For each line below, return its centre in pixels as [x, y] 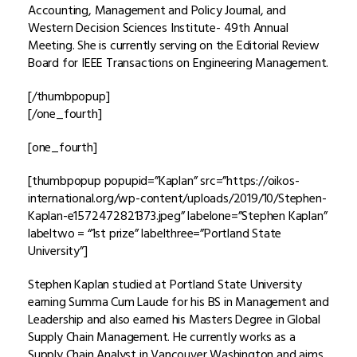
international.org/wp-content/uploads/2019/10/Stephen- [177, 198]
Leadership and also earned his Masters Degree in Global [174, 319]
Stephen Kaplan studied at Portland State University [165, 284]
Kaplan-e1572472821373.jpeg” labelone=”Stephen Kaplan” [178, 216]
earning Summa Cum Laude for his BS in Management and [178, 302]
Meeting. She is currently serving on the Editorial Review [174, 45]
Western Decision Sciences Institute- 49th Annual [158, 27]
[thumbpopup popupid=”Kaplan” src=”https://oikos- [164, 180]
